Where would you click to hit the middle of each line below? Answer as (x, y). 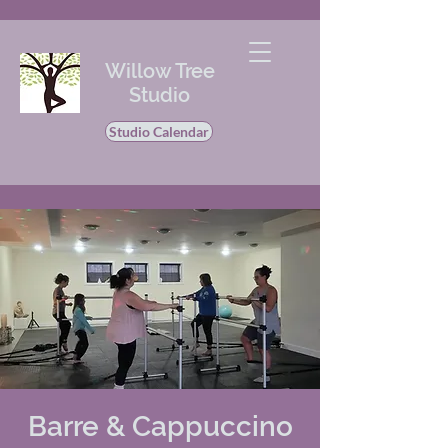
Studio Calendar (159, 131)
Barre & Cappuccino (160, 426)
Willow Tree (159, 71)
